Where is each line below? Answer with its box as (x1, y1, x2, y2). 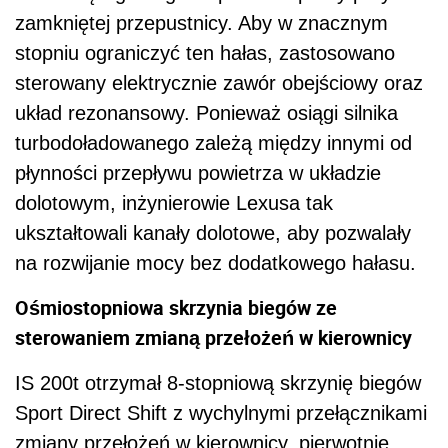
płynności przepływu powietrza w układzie (15, 161, 381, 184)
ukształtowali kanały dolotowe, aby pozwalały (15, 221, 411, 244)
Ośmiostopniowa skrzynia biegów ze (15, 293, 337, 321)
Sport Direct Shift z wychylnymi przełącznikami (15, 401, 427, 424)
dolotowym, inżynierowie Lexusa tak (15, 191, 333, 214)
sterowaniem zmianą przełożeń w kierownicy (15, 323, 412, 351)
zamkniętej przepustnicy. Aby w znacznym (15, 11, 388, 34)
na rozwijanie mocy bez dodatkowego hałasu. (15, 251, 416, 274)
